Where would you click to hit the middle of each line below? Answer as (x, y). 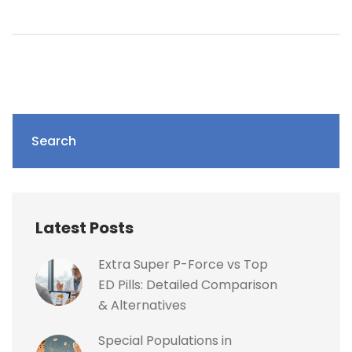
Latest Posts (84, 227)
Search (54, 141)
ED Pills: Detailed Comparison (188, 284)
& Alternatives (142, 305)
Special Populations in (165, 340)
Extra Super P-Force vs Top (183, 264)
